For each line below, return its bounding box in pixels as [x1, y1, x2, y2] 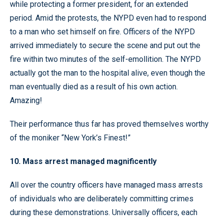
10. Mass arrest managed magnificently [10, 156, 157, 166]
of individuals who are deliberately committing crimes [10, 193, 193, 203]
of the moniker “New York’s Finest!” [10, 133, 131, 142]
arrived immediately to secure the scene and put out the [10, 40, 200, 50]
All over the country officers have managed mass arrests [10, 180, 203, 190]
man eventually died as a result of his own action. [10, 82, 178, 91]
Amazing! [10, 95, 42, 105]
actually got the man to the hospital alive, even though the [10, 68, 205, 78]
